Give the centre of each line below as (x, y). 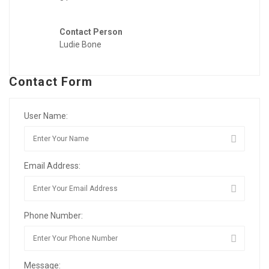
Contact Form (51, 82)
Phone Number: (53, 216)
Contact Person (91, 32)
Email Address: (52, 166)
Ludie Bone (80, 45)
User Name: (46, 116)
